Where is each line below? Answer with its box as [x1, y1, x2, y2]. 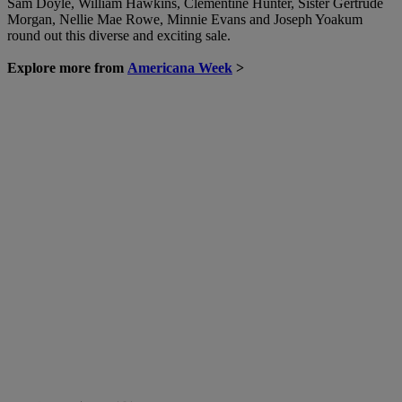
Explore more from [7, 59, 127, 75]
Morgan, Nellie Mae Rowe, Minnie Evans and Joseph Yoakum [7, 11, 363, 27]
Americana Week [127, 59, 232, 75]
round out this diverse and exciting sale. [7, 27, 231, 43]
